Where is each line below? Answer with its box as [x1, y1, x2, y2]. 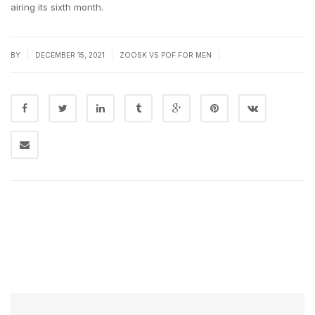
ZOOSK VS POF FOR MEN [120, 51, 212, 59]
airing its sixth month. [11, 1, 103, 13]
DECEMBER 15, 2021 [35, 51, 107, 59]
